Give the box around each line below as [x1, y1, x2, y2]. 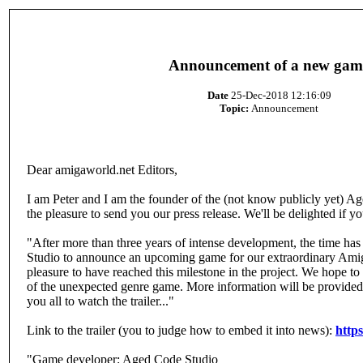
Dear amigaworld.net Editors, [27, 163, 177, 177]
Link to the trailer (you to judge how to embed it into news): [27, 323, 335, 337]
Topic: [220, 102, 249, 115]
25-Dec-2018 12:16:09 [228, 89, 331, 102]
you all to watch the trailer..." [27, 294, 174, 308]
